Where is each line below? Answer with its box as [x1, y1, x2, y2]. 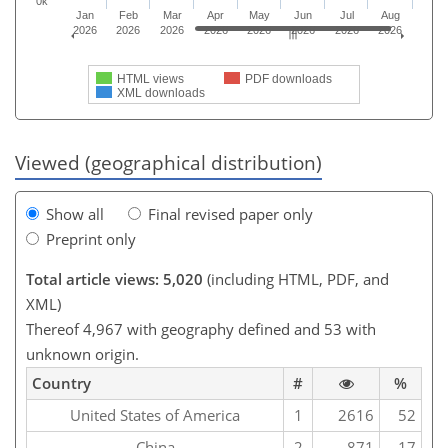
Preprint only [46, 228, 136, 249]
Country [32, 372, 91, 393]
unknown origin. [26, 343, 139, 364]
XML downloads [117, 85, 205, 100]
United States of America [70, 404, 240, 425]
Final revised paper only [148, 203, 313, 224]
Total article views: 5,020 [26, 268, 203, 289]
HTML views [117, 71, 184, 86]
